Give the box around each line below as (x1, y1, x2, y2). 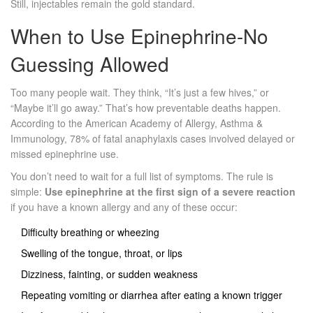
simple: (10, 184, 45, 199)
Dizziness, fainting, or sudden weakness (21, 267, 198, 282)
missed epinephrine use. (10, 147, 119, 161)
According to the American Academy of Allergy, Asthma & (10, 116, 263, 131)
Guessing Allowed (10, 50, 169, 78)
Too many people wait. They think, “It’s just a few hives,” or (10, 85, 269, 100)
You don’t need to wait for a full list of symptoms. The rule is (10, 169, 273, 184)
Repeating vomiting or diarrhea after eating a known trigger (21, 288, 282, 303)
